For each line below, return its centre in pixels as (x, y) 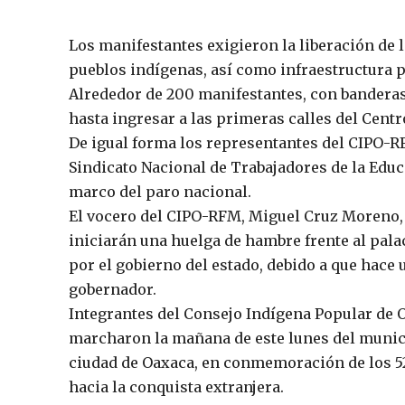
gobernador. (113, 289)
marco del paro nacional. (160, 191)
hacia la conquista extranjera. (176, 386)
